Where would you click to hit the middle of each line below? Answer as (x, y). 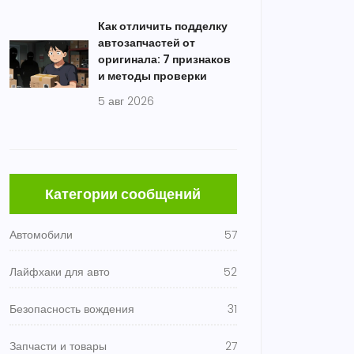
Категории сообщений (123, 194)
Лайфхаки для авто (60, 272)
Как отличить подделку (163, 26)
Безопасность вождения (72, 309)
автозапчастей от (147, 43)
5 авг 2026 (126, 101)
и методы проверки (153, 76)
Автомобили (41, 235)
